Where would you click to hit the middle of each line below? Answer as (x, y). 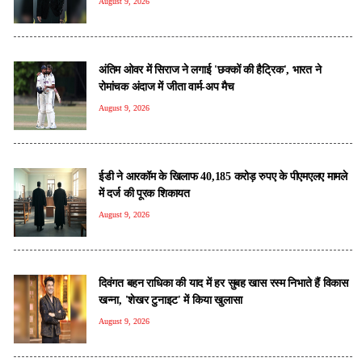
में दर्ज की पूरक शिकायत (144, 193)
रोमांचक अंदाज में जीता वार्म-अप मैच (166, 86)
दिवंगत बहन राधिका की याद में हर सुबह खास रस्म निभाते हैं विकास (223, 282)
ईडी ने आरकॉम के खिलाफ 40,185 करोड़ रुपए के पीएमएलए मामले (223, 176)
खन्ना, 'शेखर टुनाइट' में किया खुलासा (170, 299)
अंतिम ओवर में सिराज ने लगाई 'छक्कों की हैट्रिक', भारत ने (210, 69)
